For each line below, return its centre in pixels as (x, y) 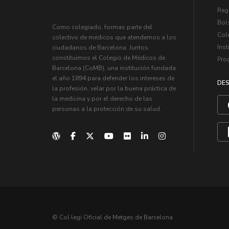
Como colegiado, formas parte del (102, 27)
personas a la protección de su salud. (107, 109)
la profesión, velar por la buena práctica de (114, 89)
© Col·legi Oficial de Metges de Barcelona (112, 217)
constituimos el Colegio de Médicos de (109, 58)
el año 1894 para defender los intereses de (113, 78)
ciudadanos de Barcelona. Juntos (100, 48)
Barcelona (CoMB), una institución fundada (114, 68)
